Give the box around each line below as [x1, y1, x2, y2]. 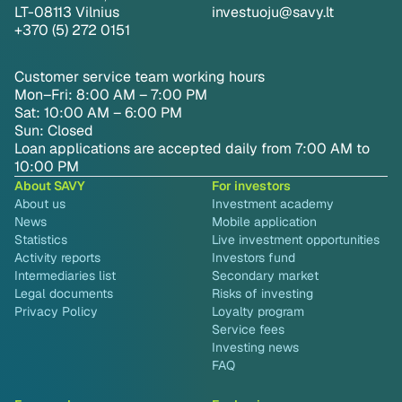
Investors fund [212, 249, 295, 267]
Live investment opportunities [212, 232, 380, 249]
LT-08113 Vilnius [14, 3, 119, 22]
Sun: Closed [14, 121, 93, 141]
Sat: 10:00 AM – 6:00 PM [14, 103, 182, 123]
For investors [212, 178, 291, 195]
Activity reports [14, 249, 100, 267]
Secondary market [212, 267, 319, 284]
